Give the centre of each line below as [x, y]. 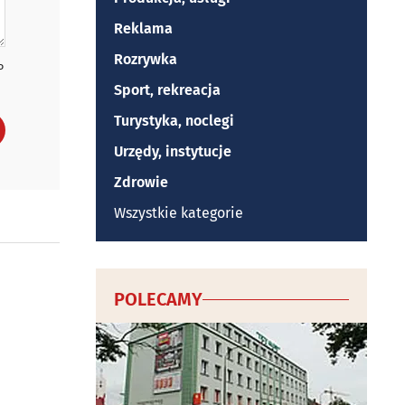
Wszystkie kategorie [179, 213]
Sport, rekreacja [167, 90]
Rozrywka [146, 59]
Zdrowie [141, 182]
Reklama [143, 28]
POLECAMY [158, 299]
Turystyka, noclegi [174, 121]
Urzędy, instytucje [173, 151]
